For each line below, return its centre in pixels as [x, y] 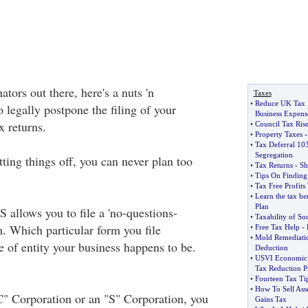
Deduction [271, 247]
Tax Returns [274, 165]
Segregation [274, 155]
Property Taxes [278, 134]
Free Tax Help [277, 227]
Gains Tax [271, 299]
